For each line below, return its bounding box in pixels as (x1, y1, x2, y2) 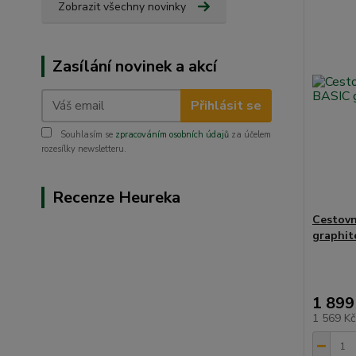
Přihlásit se (190, 96, 261, 114)
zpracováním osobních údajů (115, 129, 229, 141)
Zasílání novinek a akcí (52, 56, 217, 77)
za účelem (229, 129, 271, 141)
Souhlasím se (58, 129, 115, 141)
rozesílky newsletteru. (41, 143, 126, 155)
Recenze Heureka (52, 187, 180, 208)
